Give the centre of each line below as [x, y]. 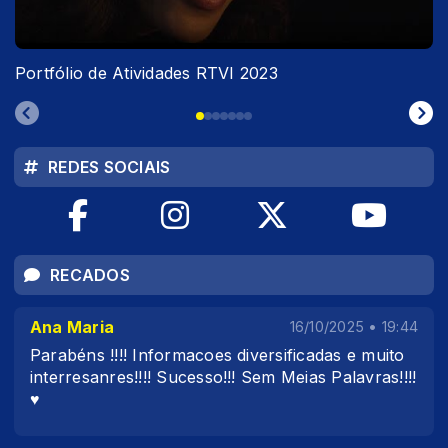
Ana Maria [72, 327]
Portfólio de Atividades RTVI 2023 [146, 73]
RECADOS [90, 275]
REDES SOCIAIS [109, 167]
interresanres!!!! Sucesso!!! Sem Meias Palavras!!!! [223, 377]
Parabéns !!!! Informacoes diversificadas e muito [217, 355]
